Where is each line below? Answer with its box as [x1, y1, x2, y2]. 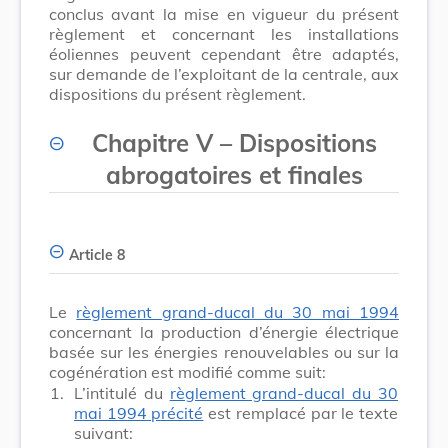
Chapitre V [91, 127, 213, 158]
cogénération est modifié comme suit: [49, 361, 326, 382]
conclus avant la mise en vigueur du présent [49, 3, 399, 24]
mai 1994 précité [74, 402, 204, 423]
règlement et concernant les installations [49, 23, 399, 44]
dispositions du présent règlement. [49, 83, 306, 104]
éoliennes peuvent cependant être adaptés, [49, 43, 399, 64]
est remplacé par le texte [203, 402, 399, 423]
